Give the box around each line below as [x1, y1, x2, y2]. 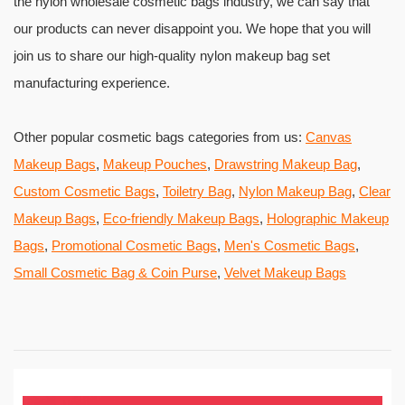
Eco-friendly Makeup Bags [103, 211, 259, 226]
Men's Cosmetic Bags [224, 238, 355, 253]
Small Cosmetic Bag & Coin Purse [14, 265, 217, 280]
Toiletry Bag [163, 184, 231, 199]
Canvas [306, 129, 352, 145]
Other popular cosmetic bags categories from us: [14, 129, 306, 145]
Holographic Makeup [267, 211, 389, 226]
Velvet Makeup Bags [224, 265, 346, 280]
